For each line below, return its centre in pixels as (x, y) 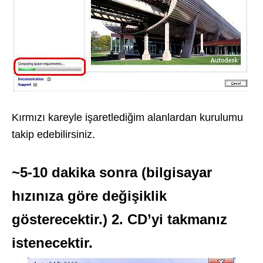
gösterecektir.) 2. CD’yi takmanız (119, 220)
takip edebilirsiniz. (53, 135)
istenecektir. (52, 243)
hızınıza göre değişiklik (89, 196)
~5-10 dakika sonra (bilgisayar (112, 173)
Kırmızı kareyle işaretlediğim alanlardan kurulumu (127, 118)
